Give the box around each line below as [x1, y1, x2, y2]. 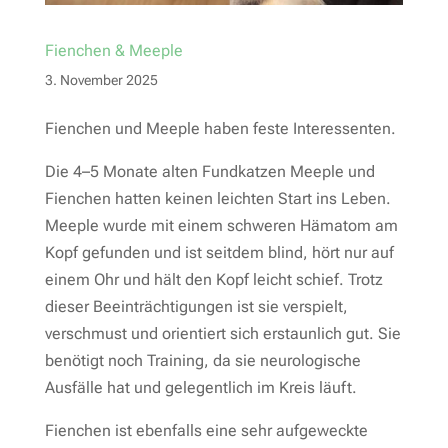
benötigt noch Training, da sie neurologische [44, 350, 361, 370]
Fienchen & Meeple [44, 40, 183, 60]
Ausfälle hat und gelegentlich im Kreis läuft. [44, 377, 357, 397]
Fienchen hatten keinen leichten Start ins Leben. [44, 188, 391, 208]
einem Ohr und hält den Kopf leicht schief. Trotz [44, 269, 383, 289]
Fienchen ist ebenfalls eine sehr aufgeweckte [44, 420, 368, 440]
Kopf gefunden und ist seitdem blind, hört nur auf [44, 242, 394, 262]
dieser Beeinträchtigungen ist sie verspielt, [44, 296, 348, 316]
